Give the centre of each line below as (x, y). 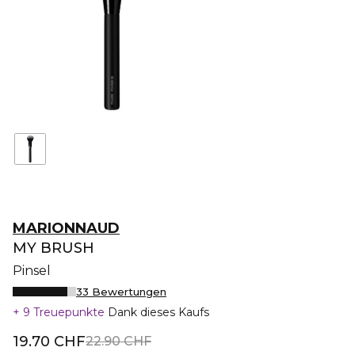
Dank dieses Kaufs (158, 312)
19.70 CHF (49, 342)
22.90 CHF (118, 341)
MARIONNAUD (66, 228)
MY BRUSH (53, 248)
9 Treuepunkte (64, 312)
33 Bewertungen (121, 292)
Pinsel (32, 271)
